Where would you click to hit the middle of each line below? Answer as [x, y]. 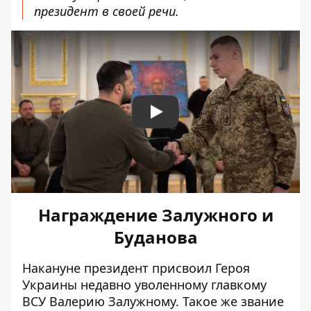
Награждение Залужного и [155, 215]
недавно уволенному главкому [172, 284]
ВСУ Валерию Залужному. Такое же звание [153, 301]
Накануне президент [85, 268]
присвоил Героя [199, 268]
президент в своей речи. [107, 11]
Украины [50, 284]
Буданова [155, 237]
